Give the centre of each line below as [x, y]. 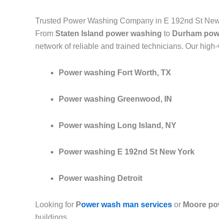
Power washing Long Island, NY [118, 126]
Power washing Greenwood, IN [115, 99]
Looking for [55, 205]
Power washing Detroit [100, 178]
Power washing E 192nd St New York [127, 152]
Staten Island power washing [109, 34]
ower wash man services [127, 205]
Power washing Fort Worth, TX [115, 73]
